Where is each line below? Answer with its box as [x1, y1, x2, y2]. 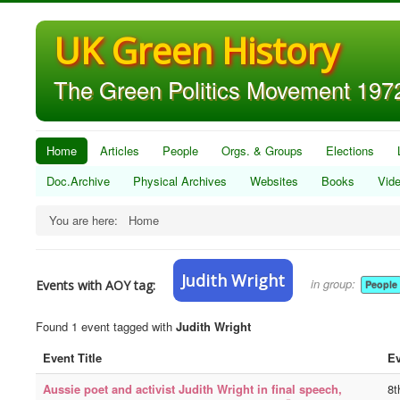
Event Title [43, 349, 102, 366]
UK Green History [54, 26, 339, 75]
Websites [250, 172, 298, 189]
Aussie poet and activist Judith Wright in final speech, [43, 380, 342, 397]
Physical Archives [133, 172, 227, 189]
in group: [311, 275, 359, 292]
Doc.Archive [46, 172, 110, 189]
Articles [100, 142, 139, 159]
